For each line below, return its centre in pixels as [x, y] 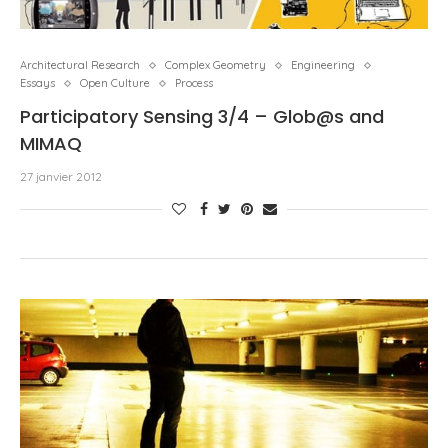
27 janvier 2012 [61, 176]
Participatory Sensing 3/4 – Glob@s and [202, 116]
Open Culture [115, 83]
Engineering [323, 65]
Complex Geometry [215, 65]
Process [194, 83]
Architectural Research [80, 65]
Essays [37, 83]
